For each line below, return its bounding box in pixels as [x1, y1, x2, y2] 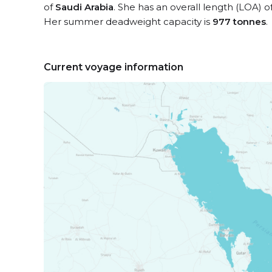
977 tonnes [212, 16, 266, 27]
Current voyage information [44, 61, 183, 73]
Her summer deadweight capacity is [44, 16, 212, 27]
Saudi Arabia [55, 1, 114, 13]
